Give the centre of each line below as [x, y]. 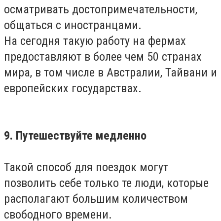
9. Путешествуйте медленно [75, 136]
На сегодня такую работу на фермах [95, 41]
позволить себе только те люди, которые [106, 183]
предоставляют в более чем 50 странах [103, 57]
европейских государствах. [73, 88]
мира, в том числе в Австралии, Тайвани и [110, 73]
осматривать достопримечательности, [101, 9]
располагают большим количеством [96, 199]
